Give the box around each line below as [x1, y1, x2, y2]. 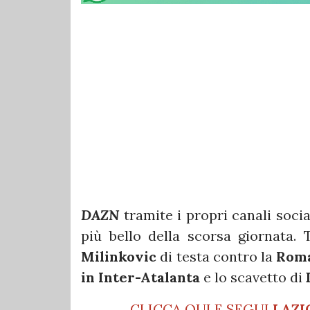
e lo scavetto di [200, 268, 306, 286]
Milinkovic [81, 248, 156, 266]
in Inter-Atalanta [81, 268, 200, 286]
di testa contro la [156, 248, 277, 266]
